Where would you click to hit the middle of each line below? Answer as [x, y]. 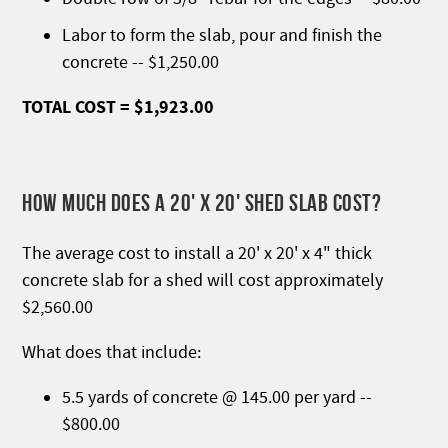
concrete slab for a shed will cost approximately [203, 280]
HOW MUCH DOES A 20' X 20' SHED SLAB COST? [202, 202]
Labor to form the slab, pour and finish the [222, 35]
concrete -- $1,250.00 [141, 62]
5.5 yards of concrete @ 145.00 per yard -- [217, 397]
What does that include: [112, 352]
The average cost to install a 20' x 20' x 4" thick [197, 253]
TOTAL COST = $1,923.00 [118, 107]
